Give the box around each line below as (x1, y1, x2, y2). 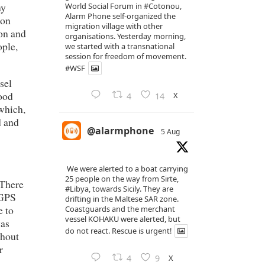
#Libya (65, 183, 89, 195)
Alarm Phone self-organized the (65, 11, 176, 22)
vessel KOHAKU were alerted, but (65, 214, 180, 225)
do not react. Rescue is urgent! (65, 225, 172, 237)
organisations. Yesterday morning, (65, 31, 186, 42)
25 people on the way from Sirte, (65, 173, 179, 185)
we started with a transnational (65, 41, 174, 52)
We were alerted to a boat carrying (65, 163, 188, 174)
